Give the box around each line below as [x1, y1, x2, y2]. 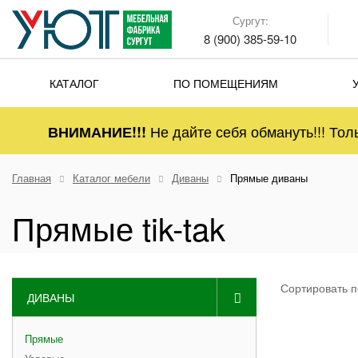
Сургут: [232, 13, 268, 28]
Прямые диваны [230, 170, 308, 185]
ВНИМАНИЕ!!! [48, 121, 146, 142]
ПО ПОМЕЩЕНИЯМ [173, 75, 278, 91]
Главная [12, 170, 51, 185]
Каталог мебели [73, 170, 150, 185]
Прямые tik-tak [12, 205, 225, 250]
